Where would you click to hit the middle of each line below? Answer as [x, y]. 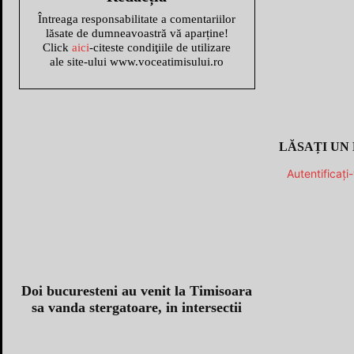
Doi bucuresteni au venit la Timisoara [137, 290]
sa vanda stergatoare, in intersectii [137, 307]
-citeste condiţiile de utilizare [160, 47]
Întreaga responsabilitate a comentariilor [137, 19]
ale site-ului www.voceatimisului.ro [137, 61]
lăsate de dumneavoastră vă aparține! [137, 33]
